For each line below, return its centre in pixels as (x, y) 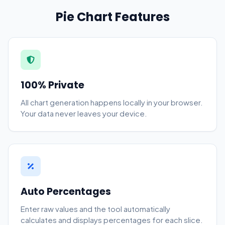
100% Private (52, 85)
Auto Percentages (66, 192)
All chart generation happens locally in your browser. (112, 102)
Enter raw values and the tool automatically (95, 209)
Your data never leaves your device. (84, 113)
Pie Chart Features (113, 17)
